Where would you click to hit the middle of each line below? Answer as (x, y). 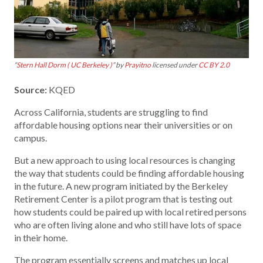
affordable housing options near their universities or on (123, 124)
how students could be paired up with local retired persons (130, 211)
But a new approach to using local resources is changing (125, 160)
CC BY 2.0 (214, 65)
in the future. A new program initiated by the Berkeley (121, 186)
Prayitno (138, 65)
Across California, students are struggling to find (111, 112)
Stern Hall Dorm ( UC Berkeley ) (64, 65)
